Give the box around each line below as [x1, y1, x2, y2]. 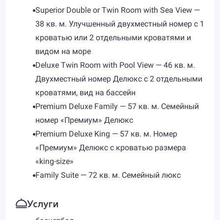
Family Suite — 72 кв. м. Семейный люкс [35, 170, 181, 180]
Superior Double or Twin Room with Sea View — [35, 5, 200, 15]
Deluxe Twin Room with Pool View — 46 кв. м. [35, 60, 195, 70]
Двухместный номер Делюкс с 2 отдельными [35, 74, 202, 83]
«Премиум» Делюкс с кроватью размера [35, 143, 186, 152]
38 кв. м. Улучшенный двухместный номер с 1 [35, 19, 204, 28]
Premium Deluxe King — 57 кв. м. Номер [35, 129, 177, 138]
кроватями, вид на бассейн [35, 88, 136, 97]
